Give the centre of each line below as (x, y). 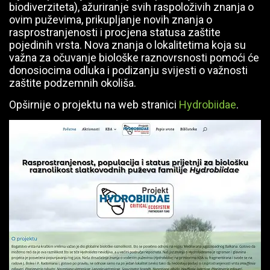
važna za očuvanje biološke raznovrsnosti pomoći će (134, 58)
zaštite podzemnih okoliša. (73, 83)
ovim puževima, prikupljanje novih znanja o (111, 20)
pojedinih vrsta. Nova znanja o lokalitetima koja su (127, 45)
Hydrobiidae (208, 105)
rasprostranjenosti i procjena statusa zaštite (115, 32)
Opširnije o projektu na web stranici (94, 105)
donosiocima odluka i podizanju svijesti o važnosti (128, 70)
